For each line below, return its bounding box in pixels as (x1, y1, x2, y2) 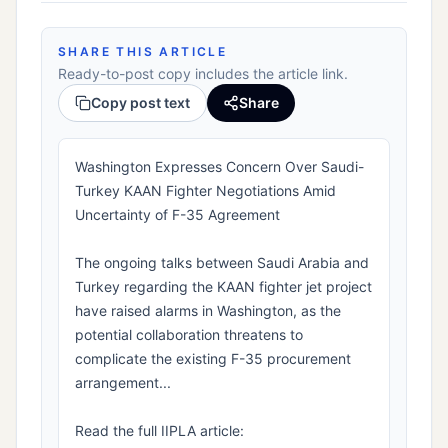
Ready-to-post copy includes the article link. (58, 65, 348, 83)
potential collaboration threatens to (75, 326, 303, 344)
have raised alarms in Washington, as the (75, 302, 341, 320)
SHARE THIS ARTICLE (58, 44, 228, 60)
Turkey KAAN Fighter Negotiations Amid (75, 182, 336, 200)
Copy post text (91, 94, 190, 112)
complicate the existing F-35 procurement (75, 350, 351, 368)
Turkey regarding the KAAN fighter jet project (75, 278, 372, 296)
